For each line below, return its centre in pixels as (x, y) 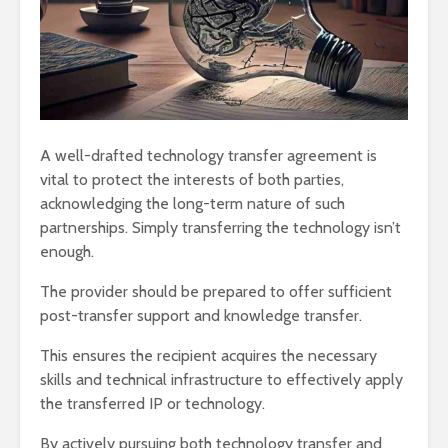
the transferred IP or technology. (152, 403)
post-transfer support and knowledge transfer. (201, 315)
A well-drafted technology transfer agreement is (208, 155)
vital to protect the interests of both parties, (192, 179)
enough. (67, 251)
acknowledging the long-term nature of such (192, 203)
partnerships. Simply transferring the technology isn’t (220, 227)
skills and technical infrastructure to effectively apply (221, 379)
